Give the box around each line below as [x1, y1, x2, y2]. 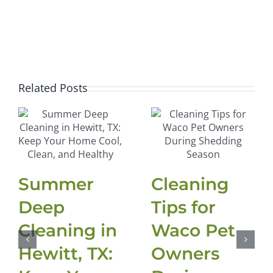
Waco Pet [151, 220, 235, 241]
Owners [151, 243, 219, 264]
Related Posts [18, 80, 88, 96]
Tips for [151, 197, 216, 218]
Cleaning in [18, 220, 117, 241]
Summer [18, 174, 94, 195]
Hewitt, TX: [18, 243, 113, 264]
